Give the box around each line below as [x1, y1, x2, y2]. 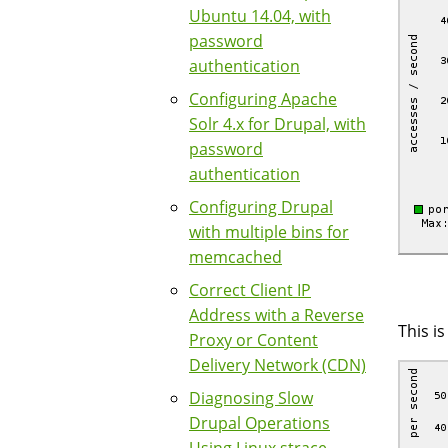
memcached [189, 246, 282, 268]
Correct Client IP [189, 279, 311, 301]
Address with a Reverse [189, 304, 364, 326]
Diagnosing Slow [189, 387, 313, 409]
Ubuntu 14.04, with [189, 5, 331, 27]
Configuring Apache [189, 88, 337, 110]
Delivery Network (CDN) [189, 354, 366, 376]
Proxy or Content [189, 329, 318, 351]
